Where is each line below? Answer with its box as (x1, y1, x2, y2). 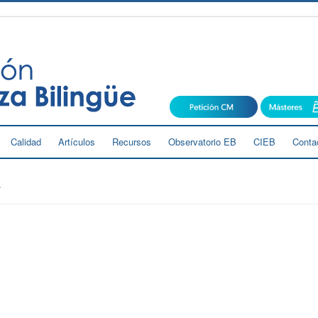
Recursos (112, 134, 151, 148)
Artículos (58, 134, 95, 148)
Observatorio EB (168, 134, 236, 148)
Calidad (11, 134, 41, 148)
